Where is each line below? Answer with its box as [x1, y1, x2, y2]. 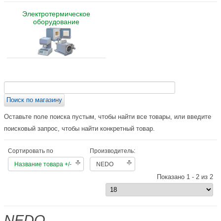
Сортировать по [8, 147, 53, 154]
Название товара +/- [14, 160, 72, 168]
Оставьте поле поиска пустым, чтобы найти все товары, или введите [4, 112, 211, 120]
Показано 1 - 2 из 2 [157, 173, 213, 181]
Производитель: [90, 147, 135, 154]
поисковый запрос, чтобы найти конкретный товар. [4, 124, 155, 132]
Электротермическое [22, 10, 90, 18]
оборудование [33, 18, 79, 26]
